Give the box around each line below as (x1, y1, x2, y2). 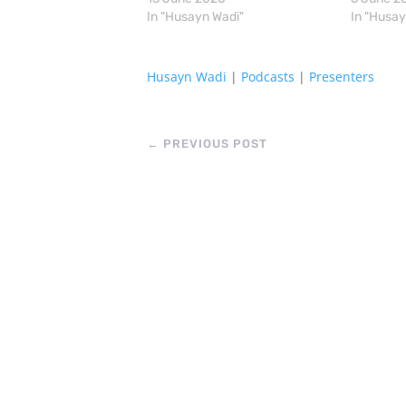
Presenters (309, 68, 374, 86)
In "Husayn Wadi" (147, 9, 244, 25)
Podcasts (241, 68, 295, 86)
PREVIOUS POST (163, 137, 267, 151)
